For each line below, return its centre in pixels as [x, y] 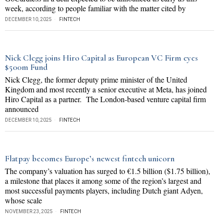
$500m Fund [26, 67]
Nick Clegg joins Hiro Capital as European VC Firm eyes [101, 58]
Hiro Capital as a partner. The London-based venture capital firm [105, 99]
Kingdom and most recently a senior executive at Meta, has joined [106, 89]
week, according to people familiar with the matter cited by [95, 8]
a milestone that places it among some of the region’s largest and [103, 181]
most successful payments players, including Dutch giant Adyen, [104, 190]
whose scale [23, 200]
